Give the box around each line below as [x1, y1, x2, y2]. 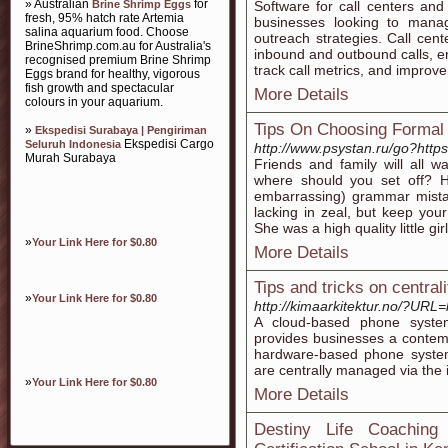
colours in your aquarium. [25, 95, 163, 109]
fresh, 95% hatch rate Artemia [25, 11, 184, 25]
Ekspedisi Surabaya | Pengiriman [35, 124, 207, 136]
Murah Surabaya [25, 151, 116, 165]
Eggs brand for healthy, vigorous [25, 67, 200, 81]
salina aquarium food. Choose [25, 25, 189, 39]
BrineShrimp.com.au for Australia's [25, 39, 211, 53]
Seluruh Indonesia [25, 138, 121, 150]
